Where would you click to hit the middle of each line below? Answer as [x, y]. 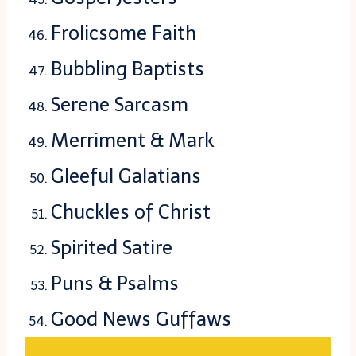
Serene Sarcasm [120, 105]
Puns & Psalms [115, 284]
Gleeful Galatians [126, 176]
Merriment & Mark [133, 141]
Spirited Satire [112, 248]
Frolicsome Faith [124, 33]
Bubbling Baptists [128, 69]
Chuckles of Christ [131, 212]
